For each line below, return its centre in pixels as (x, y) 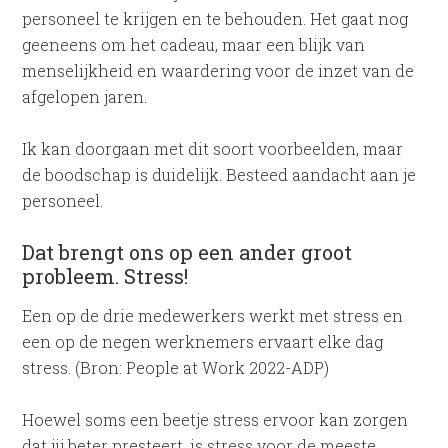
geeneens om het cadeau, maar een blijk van (194, 44)
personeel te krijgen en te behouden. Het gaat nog (215, 18)
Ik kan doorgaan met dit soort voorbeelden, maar (213, 148)
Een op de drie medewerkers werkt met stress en (213, 315)
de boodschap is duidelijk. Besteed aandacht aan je (219, 174)
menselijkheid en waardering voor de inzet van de (218, 70)
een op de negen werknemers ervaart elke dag (203, 341)
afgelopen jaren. (85, 96)
